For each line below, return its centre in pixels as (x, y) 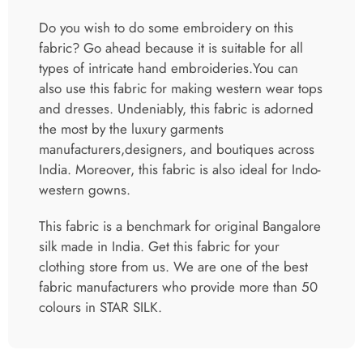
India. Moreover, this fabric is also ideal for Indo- (180, 170)
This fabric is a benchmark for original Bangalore (180, 226)
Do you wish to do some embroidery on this (166, 28)
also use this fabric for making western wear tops (181, 89)
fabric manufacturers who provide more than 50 (178, 287)
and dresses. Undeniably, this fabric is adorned (176, 109)
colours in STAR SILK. (100, 307)
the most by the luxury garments (131, 129)
